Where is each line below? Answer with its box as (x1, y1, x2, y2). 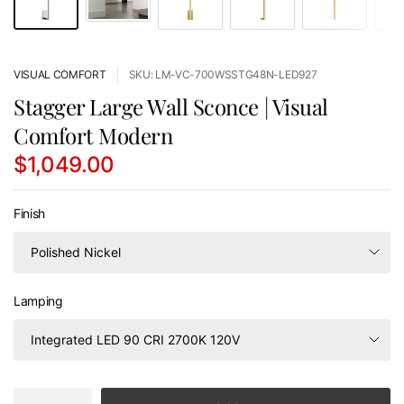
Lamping (14, 292, 63, 308)
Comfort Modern (14, 120, 173, 150)
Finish (14, 205, 46, 221)
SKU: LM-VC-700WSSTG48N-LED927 (128, 67, 317, 81)
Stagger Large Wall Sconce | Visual (14, 91, 328, 121)
